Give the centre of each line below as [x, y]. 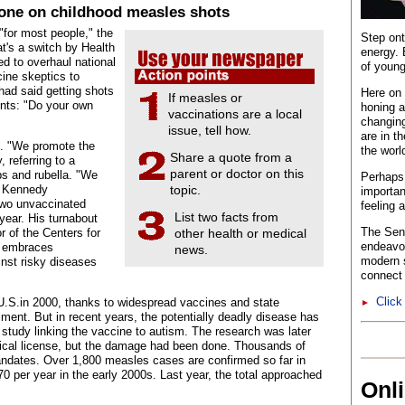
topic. [185, 190]
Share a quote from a [231, 157]
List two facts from [226, 217]
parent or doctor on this [237, 174]
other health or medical [240, 233]
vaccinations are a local [235, 114]
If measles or [205, 98]
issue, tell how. [210, 130]
